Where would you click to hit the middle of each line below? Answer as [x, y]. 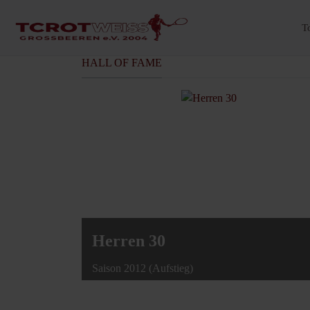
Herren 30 [129, 240]
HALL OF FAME [122, 63]
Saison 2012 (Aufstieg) [143, 268]
